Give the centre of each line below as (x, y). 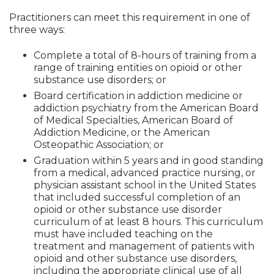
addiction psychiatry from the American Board (146, 108)
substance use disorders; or (100, 80)
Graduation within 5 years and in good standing (149, 161)
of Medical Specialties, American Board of (133, 120)
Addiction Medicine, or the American (122, 133)
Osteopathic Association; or (99, 145)
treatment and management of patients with (144, 246)
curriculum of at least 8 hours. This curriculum (148, 222)
